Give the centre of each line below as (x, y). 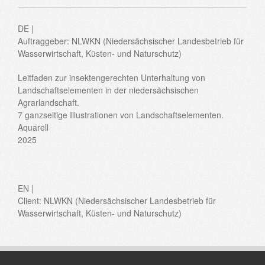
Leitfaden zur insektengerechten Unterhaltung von (112, 77)
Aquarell (33, 127)
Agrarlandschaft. (49, 102)
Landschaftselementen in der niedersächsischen (108, 90)
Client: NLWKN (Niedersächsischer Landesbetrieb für (117, 200)
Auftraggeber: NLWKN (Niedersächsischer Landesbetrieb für (131, 41)
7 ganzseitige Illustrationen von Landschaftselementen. (121, 114)
